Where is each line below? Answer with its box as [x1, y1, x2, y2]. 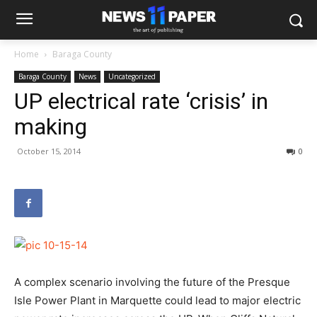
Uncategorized [108, 71, 156, 81]
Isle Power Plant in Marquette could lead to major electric [14, 294, 301, 307]
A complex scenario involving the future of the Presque [14, 275, 290, 289]
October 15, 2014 [17, 146, 81, 156]
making [14, 113, 87, 140]
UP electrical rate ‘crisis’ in [14, 88, 268, 115]
